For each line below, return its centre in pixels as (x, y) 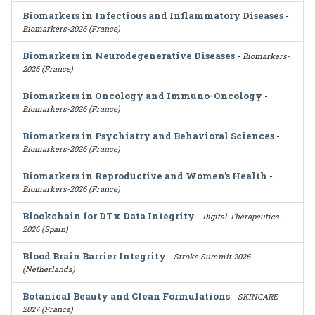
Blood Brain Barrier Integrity (94, 256)
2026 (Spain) (45, 229)
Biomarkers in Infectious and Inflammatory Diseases (153, 15)
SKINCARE (258, 296)
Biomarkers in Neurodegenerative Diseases (129, 56)
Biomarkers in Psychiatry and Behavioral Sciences (148, 136)
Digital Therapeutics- (242, 216)
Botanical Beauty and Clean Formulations (126, 296)
